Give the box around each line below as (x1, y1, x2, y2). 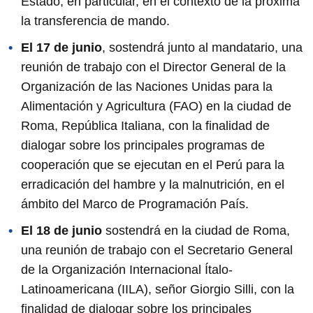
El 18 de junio (21, 223, 105, 238)
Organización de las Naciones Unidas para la (21, 79, 272, 94)
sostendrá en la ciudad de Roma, (105, 223, 290, 238)
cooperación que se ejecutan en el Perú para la (21, 157, 284, 172)
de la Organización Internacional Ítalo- (21, 262, 233, 277)
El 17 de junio (21, 40, 102, 54)
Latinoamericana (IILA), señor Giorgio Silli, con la (21, 282, 294, 296)
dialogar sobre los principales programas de (21, 138, 265, 152)
